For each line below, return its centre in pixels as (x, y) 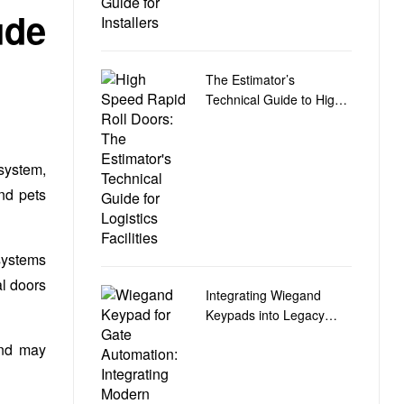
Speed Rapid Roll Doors (274, 119)
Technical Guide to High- (276, 99)
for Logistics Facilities (266, 138)
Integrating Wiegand (263, 294)
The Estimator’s (250, 79)
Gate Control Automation (276, 334)
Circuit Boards (246, 354)
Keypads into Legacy (265, 314)
